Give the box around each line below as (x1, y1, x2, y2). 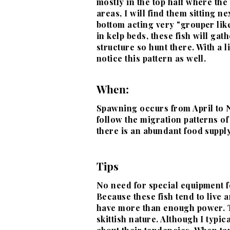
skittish (97, 214, 129, 224)
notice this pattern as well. (97, 53, 206, 64)
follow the (97, 114, 141, 125)
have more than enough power (97, 202, 223, 213)
